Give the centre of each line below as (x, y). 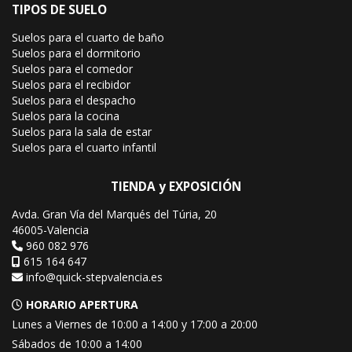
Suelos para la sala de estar (82, 132)
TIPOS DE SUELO (59, 10)
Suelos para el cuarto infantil (84, 148)
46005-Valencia (50, 230)
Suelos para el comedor (72, 69)
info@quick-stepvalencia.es (93, 277)
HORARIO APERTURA (81, 305)
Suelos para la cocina (66, 116)
